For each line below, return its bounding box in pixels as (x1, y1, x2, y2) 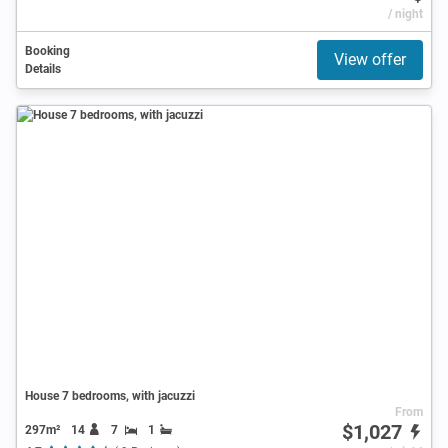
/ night (387, 6, 423, 21)
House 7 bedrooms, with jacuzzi (25, 388, 195, 403)
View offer (334, 49, 406, 69)
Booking (25, 43, 70, 58)
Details (25, 61, 61, 76)
